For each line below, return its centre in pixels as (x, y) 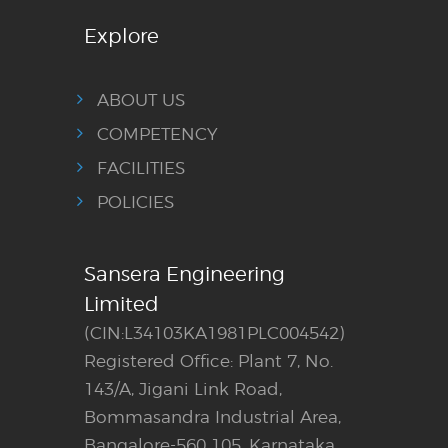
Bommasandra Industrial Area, (212, 417)
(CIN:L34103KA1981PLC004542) (214, 333)
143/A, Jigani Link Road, (183, 389)
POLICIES (135, 202)
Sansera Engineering (184, 274)
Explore (121, 36)
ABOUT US (141, 100)
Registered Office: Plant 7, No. (208, 361)
